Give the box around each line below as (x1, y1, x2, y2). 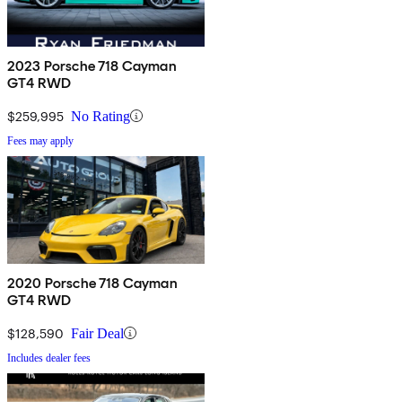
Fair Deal (71, 325, 124, 341)
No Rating (71, 108, 130, 124)
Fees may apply (7, 134, 74, 147)
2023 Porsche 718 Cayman (7, 57, 177, 74)
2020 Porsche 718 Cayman (7, 274, 178, 292)
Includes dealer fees (7, 351, 91, 364)
